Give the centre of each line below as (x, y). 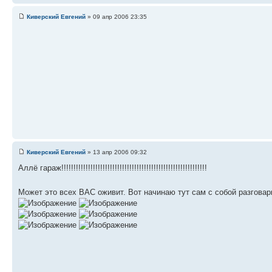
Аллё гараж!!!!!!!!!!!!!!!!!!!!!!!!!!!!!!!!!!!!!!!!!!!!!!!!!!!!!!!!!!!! (113, 168)
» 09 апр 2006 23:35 (116, 16)
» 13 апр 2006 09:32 (116, 152)
